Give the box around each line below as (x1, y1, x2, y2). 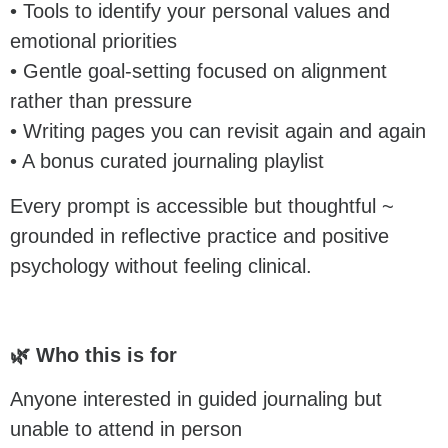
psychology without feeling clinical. (10, 254, 312, 277)
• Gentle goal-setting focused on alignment (10, 60, 387, 83)
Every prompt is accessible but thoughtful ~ (10, 194, 394, 217)
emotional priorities (10, 30, 177, 53)
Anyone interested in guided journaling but (10, 388, 382, 411)
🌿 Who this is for (10, 343, 177, 366)
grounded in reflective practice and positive (10, 224, 389, 247)
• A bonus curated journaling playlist (10, 150, 324, 173)
